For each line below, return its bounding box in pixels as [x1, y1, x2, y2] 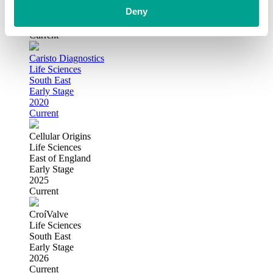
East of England [29, 152, 91, 163]
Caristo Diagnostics [29, 52, 104, 63]
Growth [29, 7, 59, 18]
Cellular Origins [29, 130, 91, 141]
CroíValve [29, 208, 68, 219]
